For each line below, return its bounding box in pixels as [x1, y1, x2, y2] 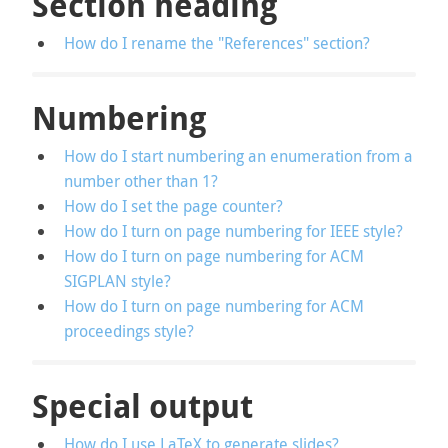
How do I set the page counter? [64, 194, 283, 217]
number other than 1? [64, 169, 218, 192]
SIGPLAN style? [64, 269, 171, 292]
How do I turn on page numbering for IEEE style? [64, 219, 403, 242]
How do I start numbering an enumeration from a [64, 144, 413, 167]
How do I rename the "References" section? [64, 32, 370, 55]
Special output [32, 383, 253, 428]
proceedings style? [64, 319, 194, 342]
